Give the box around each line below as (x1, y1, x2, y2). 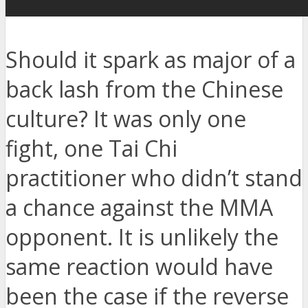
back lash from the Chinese (5, 74, 283, 104)
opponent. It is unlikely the (5, 222, 278, 252)
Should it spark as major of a (5, 45, 296, 75)
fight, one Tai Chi (5, 133, 177, 164)
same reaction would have (5, 252, 273, 282)
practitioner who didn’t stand (5, 163, 302, 193)
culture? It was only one (5, 104, 246, 134)
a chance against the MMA (5, 192, 273, 223)
